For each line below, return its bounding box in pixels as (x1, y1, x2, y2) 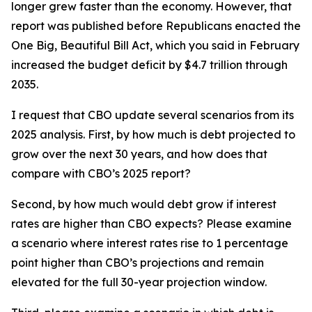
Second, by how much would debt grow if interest (11, 197, 276, 211)
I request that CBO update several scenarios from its (11, 108, 294, 122)
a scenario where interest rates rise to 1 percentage (11, 236, 288, 250)
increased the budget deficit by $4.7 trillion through (11, 58, 288, 72)
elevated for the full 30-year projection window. (11, 275, 267, 289)
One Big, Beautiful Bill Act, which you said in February (11, 38, 299, 52)
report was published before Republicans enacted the (11, 19, 301, 33)
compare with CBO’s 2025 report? (11, 166, 191, 180)
